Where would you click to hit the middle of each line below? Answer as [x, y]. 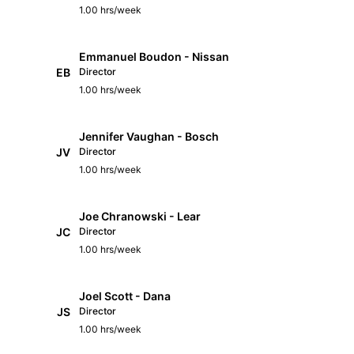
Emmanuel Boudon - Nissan [154, 56]
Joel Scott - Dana [125, 296]
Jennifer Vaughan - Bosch [149, 136]
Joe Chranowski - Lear [140, 216]
